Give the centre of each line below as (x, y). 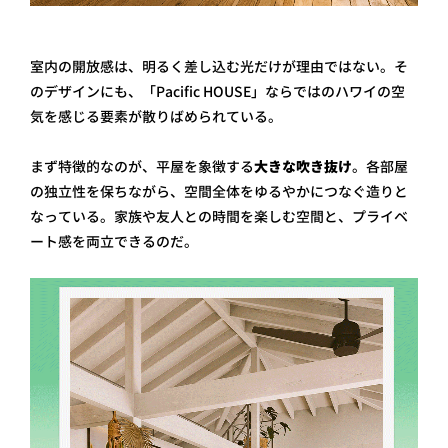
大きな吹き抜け (303, 167)
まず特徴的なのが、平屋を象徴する (142, 167)
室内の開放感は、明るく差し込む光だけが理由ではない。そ (219, 67)
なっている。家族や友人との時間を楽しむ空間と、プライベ (219, 217)
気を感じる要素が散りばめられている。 (156, 117)
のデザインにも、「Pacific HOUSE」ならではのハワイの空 (217, 92)
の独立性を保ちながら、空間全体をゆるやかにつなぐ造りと (219, 192)
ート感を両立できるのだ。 (114, 242)
